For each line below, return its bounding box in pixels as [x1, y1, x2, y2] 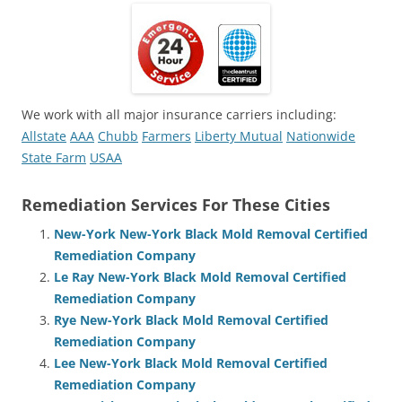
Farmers [142, 127, 191, 144]
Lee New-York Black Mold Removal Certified [54, 354, 328, 371]
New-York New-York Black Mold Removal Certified [54, 224, 368, 242]
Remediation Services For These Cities [22, 193, 330, 215]
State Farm [22, 148, 86, 166]
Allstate [22, 127, 66, 144]
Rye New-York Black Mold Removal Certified [54, 310, 328, 328]
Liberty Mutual [195, 127, 283, 144]
